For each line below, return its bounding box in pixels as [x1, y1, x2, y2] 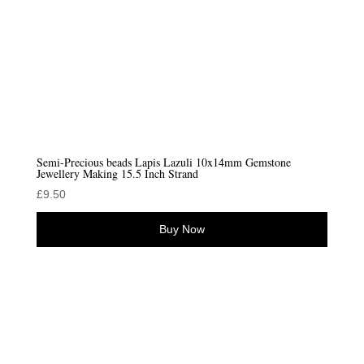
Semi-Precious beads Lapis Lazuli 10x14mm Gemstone [36, 154, 291, 171]
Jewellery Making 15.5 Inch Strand [36, 166, 198, 182]
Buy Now [158, 223, 205, 236]
